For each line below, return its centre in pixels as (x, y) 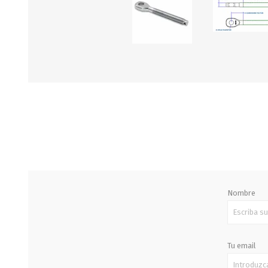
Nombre (241, 193)
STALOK (126, 42)
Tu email (241, 245)
